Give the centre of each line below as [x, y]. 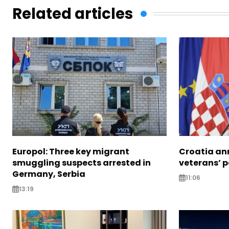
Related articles [73, 14]
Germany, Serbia [49, 174]
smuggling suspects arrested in [82, 163]
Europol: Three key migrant [71, 151]
